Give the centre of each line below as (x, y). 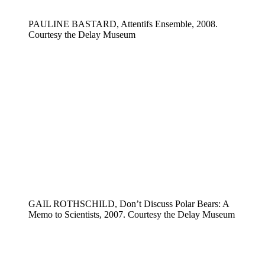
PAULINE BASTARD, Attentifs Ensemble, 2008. (123, 24)
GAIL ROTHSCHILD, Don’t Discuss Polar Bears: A (129, 204)
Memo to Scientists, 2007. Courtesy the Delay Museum (132, 215)
